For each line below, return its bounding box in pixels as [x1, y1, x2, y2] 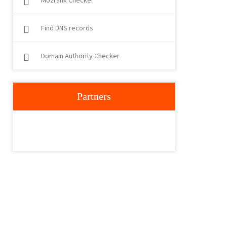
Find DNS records [41, 23, 93, 32]
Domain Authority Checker [41, 51, 120, 60]
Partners [77, 91, 111, 102]
